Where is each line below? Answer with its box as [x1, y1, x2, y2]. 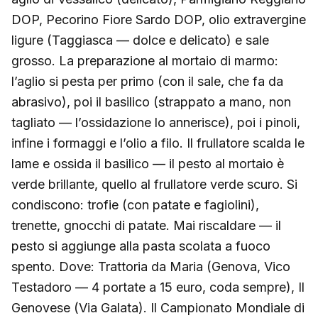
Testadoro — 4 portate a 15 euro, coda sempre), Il [11, 279, 305, 295]
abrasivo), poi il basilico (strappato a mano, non [11, 94, 291, 109]
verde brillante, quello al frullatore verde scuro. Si [11, 176, 297, 192]
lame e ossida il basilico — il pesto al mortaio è [11, 155, 284, 171]
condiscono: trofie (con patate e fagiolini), [11, 197, 259, 212]
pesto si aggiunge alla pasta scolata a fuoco [11, 238, 270, 253]
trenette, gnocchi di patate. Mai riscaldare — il [11, 217, 281, 233]
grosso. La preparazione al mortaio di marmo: [11, 53, 278, 68]
